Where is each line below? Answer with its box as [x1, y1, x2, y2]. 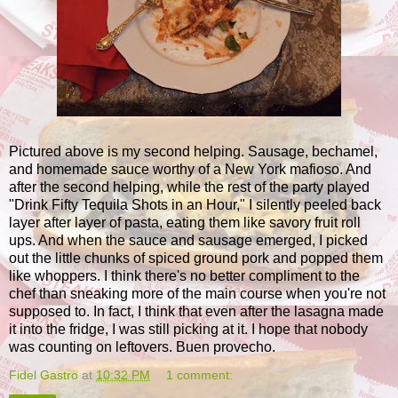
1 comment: [166, 367, 234, 382]
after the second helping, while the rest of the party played [9, 179, 370, 195]
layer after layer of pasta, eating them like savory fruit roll [9, 214, 361, 230]
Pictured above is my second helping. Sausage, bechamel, [9, 143, 378, 159]
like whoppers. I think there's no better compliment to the [9, 267, 360, 283]
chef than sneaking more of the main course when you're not [9, 285, 386, 301]
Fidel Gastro [9, 367, 78, 382]
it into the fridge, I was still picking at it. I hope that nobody [9, 321, 368, 337]
